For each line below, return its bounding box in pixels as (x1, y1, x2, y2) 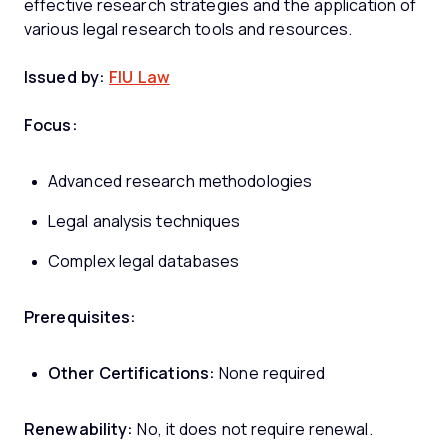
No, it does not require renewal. (133, 420, 377, 438)
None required (215, 364, 326, 382)
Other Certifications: (48, 364, 216, 382)
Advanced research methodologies (48, 172, 313, 190)
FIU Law (109, 68, 170, 86)
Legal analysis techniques (48, 212, 241, 230)
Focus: (24, 116, 78, 134)
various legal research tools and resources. (24, 20, 353, 38)
